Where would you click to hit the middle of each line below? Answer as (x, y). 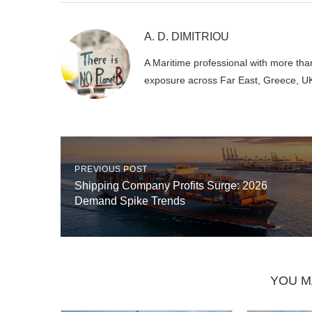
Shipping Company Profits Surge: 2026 (171, 186)
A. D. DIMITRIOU (187, 37)
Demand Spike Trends (130, 201)
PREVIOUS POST (111, 170)
